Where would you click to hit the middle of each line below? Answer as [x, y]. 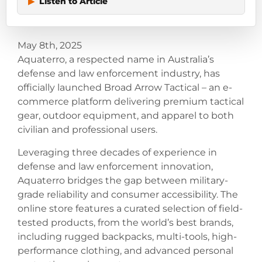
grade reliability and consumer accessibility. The [128, 194]
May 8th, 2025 [50, 46]
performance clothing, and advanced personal [125, 250]
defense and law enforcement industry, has [119, 74]
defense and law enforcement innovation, [115, 166]
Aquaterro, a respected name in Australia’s [116, 60]
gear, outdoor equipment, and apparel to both [126, 116]
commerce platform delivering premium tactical [131, 102]
